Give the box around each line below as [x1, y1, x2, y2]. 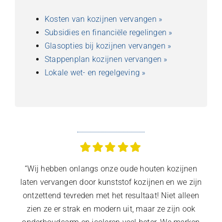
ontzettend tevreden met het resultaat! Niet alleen [23, 190, 199, 200]
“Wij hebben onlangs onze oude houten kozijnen [25, 164, 197, 173]
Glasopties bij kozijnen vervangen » [44, 41, 171, 51]
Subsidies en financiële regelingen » [44, 27, 172, 37]
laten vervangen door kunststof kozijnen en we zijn [20, 177, 202, 187]
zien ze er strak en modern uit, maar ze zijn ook [26, 204, 196, 214]
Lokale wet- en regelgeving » [44, 67, 146, 77]
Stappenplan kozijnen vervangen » [44, 54, 167, 64]
